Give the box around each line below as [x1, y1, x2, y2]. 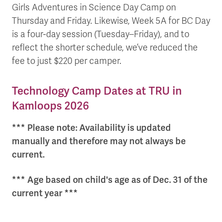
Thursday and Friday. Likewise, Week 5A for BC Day [12, 15, 210, 27]
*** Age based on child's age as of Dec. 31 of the [12, 174, 208, 186]
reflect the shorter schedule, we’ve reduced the [12, 42, 198, 54]
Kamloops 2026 [12, 99, 89, 113]
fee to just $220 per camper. [12, 55, 121, 67]
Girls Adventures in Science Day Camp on [12, 2, 176, 13]
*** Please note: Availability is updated [12, 122, 171, 134]
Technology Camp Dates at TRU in [12, 84, 182, 98]
